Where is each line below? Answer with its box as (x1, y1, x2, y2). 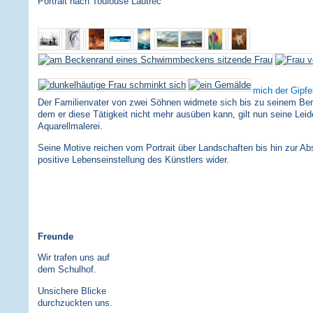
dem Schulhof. (37, 264, 96, 275)
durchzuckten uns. (37, 297, 112, 308)
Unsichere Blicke (37, 285, 106, 296)
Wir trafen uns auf (37, 252, 110, 263)
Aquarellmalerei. (37, 121, 103, 132)
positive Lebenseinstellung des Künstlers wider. (37, 154, 229, 165)
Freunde (37, 231, 73, 242)
